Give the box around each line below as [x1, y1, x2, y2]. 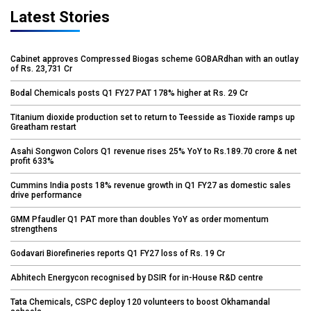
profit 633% [10, 155, 54, 166]
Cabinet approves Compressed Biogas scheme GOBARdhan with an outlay [10, 53, 299, 64]
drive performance [10, 190, 82, 200]
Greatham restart [10, 121, 76, 132]
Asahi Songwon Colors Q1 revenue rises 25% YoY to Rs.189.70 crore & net [10, 146, 297, 156]
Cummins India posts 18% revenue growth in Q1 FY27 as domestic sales [10, 180, 291, 190]
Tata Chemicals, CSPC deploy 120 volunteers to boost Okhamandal [10, 296, 270, 307]
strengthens [10, 224, 58, 234]
